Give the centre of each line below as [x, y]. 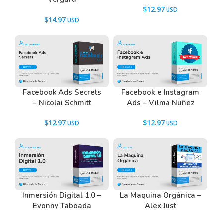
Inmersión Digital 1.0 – [62, 195]
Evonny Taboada [62, 205]
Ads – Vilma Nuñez [160, 102]
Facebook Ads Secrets [62, 92]
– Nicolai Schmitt [62, 102]
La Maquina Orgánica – [160, 195]
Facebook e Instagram [160, 92]
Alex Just [160, 205]
